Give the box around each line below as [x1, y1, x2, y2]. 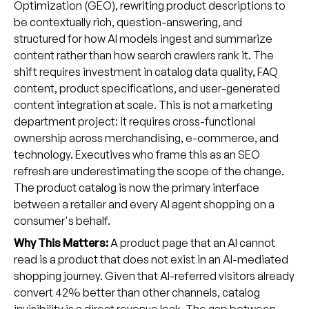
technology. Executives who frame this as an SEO [13, 148, 260, 162]
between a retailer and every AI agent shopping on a [13, 197, 275, 212]
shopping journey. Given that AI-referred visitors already [13, 269, 295, 283]
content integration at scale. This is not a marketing [13, 98, 272, 112]
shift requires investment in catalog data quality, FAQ [13, 65, 278, 79]
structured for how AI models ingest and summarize [13, 32, 272, 46]
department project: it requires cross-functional [13, 114, 255, 129]
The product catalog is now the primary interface [13, 181, 259, 195]
